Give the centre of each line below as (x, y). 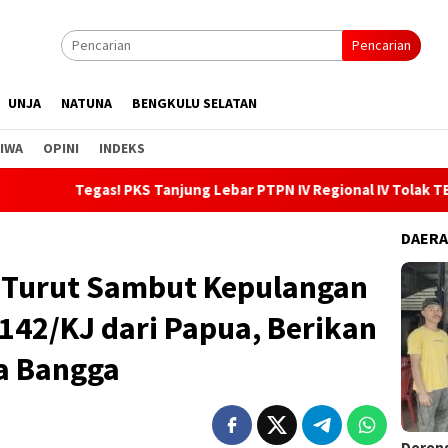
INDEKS (122, 148)
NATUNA (86, 103)
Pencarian (381, 45)
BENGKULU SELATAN (194, 103)
